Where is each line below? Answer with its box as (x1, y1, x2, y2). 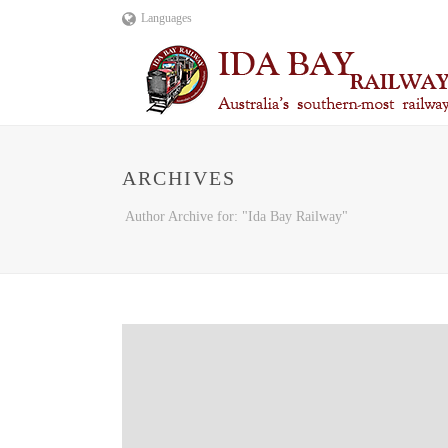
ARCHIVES (122, 167, 236, 189)
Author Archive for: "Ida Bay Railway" (125, 209, 348, 224)
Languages (140, 11, 192, 25)
